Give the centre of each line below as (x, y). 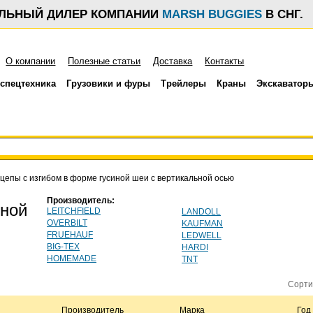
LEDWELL (202, 235)
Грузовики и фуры (109, 83)
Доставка (173, 61)
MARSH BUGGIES (212, 14)
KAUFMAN (202, 224)
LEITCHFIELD (74, 211)
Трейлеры (184, 83)
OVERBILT (67, 223)
